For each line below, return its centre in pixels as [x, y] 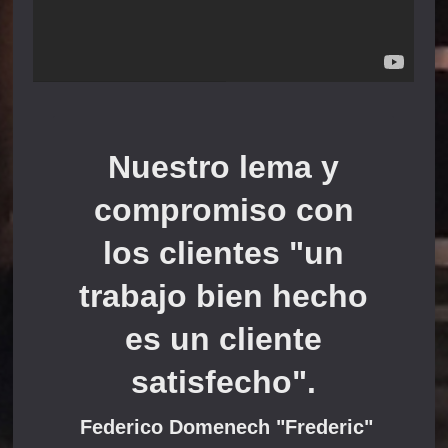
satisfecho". [224, 381]
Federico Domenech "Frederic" [224, 426]
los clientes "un [224, 252]
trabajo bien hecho [224, 295]
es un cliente [224, 338]
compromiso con [223, 209]
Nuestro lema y [224, 166]
